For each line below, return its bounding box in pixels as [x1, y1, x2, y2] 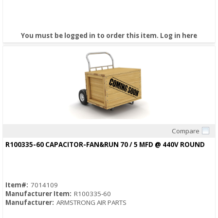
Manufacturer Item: [5, 189, 72, 199]
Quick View [92, 134, 126, 143]
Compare [172, 127, 200, 136]
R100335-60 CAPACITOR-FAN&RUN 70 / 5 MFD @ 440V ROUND [5, 140, 205, 149]
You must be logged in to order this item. [21, 31, 160, 40]
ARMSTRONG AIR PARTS [56, 198, 127, 207]
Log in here [160, 31, 197, 40]
